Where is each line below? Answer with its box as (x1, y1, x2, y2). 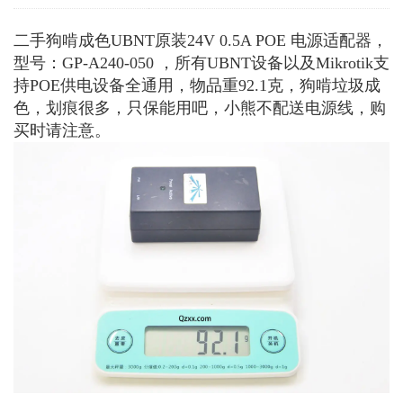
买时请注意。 (13, 121, 111, 140)
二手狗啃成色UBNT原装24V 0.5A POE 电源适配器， (13, 31, 388, 50)
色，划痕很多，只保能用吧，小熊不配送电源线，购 (13, 99, 386, 118)
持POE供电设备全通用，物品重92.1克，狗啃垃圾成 (13, 76, 381, 95)
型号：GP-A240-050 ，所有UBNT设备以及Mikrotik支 (13, 54, 390, 73)
